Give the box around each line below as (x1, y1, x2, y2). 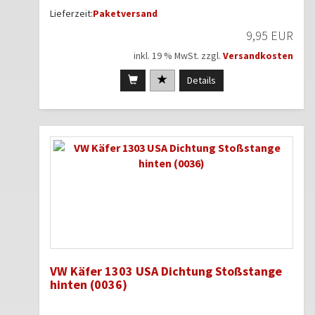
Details (186, 74, 216, 87)
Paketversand (93, 7, 157, 20)
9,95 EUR (246, 27, 293, 44)
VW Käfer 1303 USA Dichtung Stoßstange (50, 263, 282, 280)
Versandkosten (223, 49, 293, 63)
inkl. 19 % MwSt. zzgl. (134, 49, 223, 63)
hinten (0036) (50, 276, 127, 293)
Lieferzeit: (50, 7, 93, 20)
